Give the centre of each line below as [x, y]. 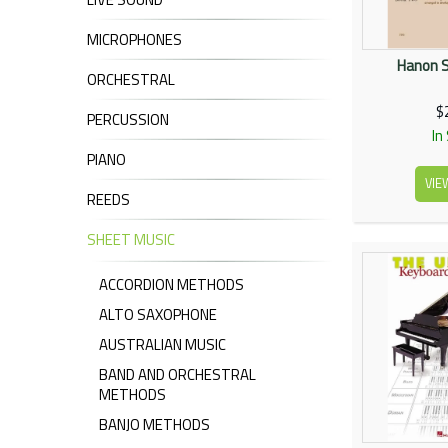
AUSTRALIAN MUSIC [162, 345]
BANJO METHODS [154, 425]
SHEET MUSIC [131, 240]
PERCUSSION [128, 120]
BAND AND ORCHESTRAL [177, 375]
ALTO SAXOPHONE [158, 315]
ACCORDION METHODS [171, 285]
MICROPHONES [134, 40]
